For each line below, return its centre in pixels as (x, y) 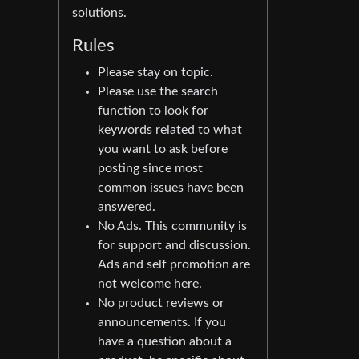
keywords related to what (170, 129)
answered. (127, 206)
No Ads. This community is (172, 226)
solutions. (99, 12)
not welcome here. (150, 283)
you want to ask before (163, 149)
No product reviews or (161, 303)
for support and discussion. (174, 245)
